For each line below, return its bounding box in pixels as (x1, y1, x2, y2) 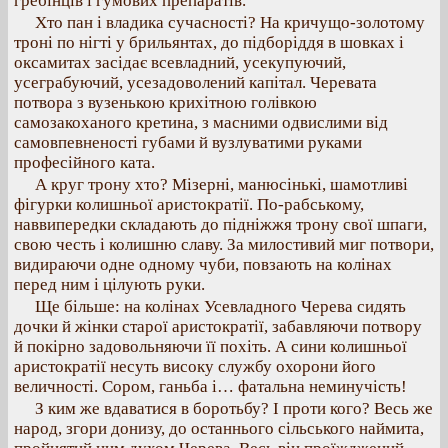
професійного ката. (14, 153, 155, 172)
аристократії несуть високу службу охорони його (14, 357, 376, 376)
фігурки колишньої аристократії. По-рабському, (14, 195, 364, 214)
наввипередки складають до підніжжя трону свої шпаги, (14, 215, 427, 234)
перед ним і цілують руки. (14, 275, 205, 294)
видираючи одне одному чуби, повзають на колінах (14, 255, 392, 274)
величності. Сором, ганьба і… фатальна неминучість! (14, 377, 407, 396)
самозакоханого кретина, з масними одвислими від (14, 113, 388, 132)
